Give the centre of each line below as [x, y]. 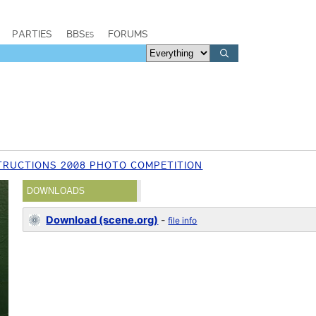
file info [183, 220]
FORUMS [128, 34]
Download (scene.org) [102, 220]
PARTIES [32, 34]
